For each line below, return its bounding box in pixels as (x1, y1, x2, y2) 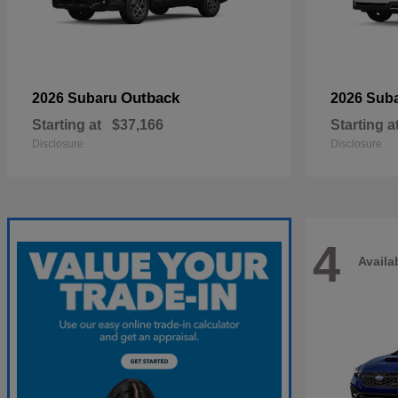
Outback (121, 90, 179, 107)
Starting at (32, 117, 101, 132)
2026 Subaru (32, 91, 121, 106)
